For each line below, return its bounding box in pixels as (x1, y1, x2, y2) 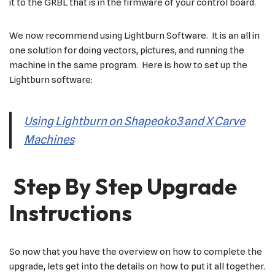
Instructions (9, 198, 132, 227)
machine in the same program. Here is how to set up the (9, 59, 247, 71)
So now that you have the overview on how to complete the (9, 246, 262, 257)
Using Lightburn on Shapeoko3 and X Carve (24, 114, 245, 128)
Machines (24, 132, 74, 146)
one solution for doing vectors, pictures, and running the (9, 44, 244, 56)
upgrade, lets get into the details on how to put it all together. (9, 260, 265, 272)
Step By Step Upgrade (9, 172, 237, 200)
